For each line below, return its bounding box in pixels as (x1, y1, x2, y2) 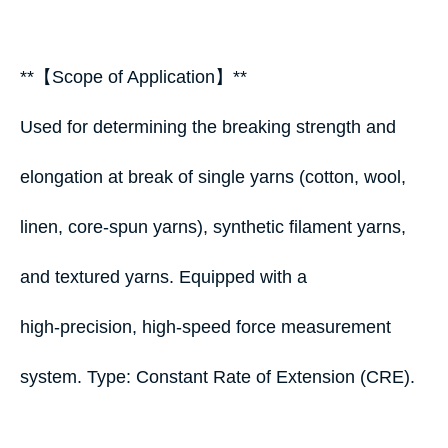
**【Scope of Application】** (20, 67, 257, 87)
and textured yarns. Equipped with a (20, 267, 307, 287)
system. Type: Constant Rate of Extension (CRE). (20, 367, 415, 387)
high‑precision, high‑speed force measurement (20, 317, 391, 337)
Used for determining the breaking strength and (20, 117, 396, 137)
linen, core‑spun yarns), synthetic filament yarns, (20, 217, 411, 237)
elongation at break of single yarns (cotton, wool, (20, 167, 406, 187)
